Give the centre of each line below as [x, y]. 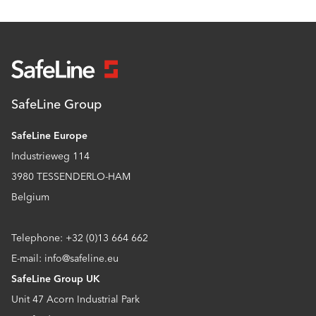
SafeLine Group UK [56, 279]
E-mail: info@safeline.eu [65, 258]
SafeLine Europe [49, 135]
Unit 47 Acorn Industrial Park [77, 299]
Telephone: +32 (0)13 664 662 [80, 238]
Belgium [30, 197]
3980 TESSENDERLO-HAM [71, 176]
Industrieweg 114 [50, 156]
